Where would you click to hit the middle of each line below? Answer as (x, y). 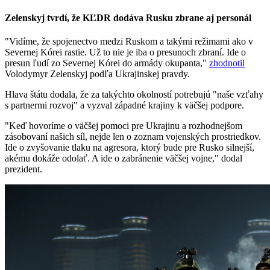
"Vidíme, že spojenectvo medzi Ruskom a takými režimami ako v (129, 42)
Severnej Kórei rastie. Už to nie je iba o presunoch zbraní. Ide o (125, 52)
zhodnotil (227, 63)
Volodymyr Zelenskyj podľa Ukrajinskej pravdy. (97, 74)
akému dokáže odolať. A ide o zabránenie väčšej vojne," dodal (124, 159)
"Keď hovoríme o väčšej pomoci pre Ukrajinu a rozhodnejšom (124, 126)
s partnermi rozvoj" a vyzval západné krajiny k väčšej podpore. (124, 105)
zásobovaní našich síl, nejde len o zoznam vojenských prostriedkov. (133, 137)
